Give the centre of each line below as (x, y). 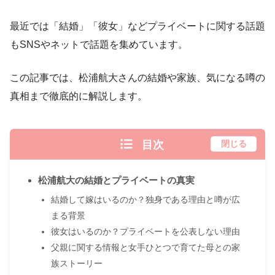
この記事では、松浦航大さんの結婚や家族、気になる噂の (137, 77)
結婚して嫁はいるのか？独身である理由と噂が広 (145, 199)
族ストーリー (76, 263)
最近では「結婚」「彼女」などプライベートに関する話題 (137, 26)
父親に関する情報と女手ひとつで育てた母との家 (145, 247)
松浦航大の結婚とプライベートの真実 (116, 180)
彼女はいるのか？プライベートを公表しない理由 (145, 231)
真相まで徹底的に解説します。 (79, 96)
